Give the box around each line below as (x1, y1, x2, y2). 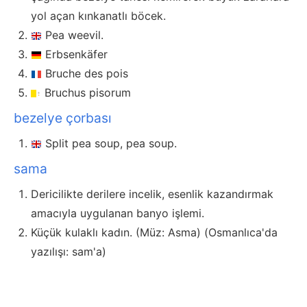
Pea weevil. (45, 28, 103, 42)
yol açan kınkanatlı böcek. (31, 9, 166, 23)
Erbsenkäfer (45, 47, 108, 62)
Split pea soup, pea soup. (45, 136, 177, 151)
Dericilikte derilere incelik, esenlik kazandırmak (31, 187, 273, 201)
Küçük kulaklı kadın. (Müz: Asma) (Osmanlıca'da (31, 225, 278, 240)
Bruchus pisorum (45, 86, 131, 100)
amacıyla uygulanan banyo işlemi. (31, 206, 204, 221)
